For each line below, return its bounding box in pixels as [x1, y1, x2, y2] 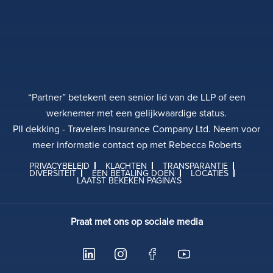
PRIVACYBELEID [29, 160, 90, 172]
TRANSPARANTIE [163, 160, 228, 172]
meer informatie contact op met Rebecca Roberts [32, 138, 241, 152]
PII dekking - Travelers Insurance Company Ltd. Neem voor [13, 122, 260, 136]
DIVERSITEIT [29, 167, 76, 180]
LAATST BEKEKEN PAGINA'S [77, 174, 182, 187]
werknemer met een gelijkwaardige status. [46, 106, 227, 120]
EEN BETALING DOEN [91, 167, 175, 180]
